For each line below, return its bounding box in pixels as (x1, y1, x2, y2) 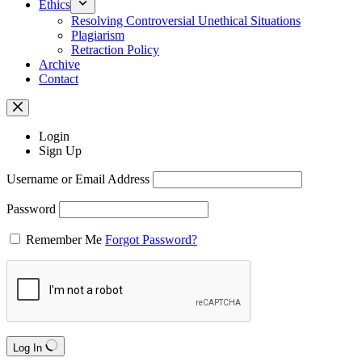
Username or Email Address (6, 172, 149, 186)
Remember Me (26, 233, 102, 246)
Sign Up (39, 144, 82, 158)
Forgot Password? (105, 233, 197, 246)
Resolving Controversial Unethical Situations (71, 14, 301, 27)
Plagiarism (71, 28, 124, 42)
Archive (39, 57, 80, 71)
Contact (39, 72, 78, 86)
